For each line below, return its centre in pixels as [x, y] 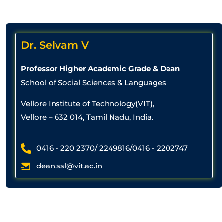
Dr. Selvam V [55, 45]
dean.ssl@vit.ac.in [69, 166]
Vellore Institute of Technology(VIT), [87, 104]
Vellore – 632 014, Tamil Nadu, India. [87, 117]
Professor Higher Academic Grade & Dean [100, 68]
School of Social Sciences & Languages [93, 82]
